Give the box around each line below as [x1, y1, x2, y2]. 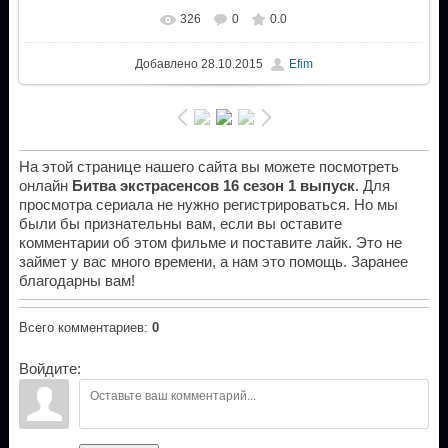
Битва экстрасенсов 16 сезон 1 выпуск [71, 178, 355, 195]
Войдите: [18, 361, 81, 378]
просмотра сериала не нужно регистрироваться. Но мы [18, 197, 398, 214]
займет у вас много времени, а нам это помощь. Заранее [18, 254, 408, 271]
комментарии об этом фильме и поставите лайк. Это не [18, 235, 402, 252]
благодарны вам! [18, 273, 135, 290]
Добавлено [134, 56, 198, 71]
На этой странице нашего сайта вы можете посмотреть [18, 159, 399, 176]
